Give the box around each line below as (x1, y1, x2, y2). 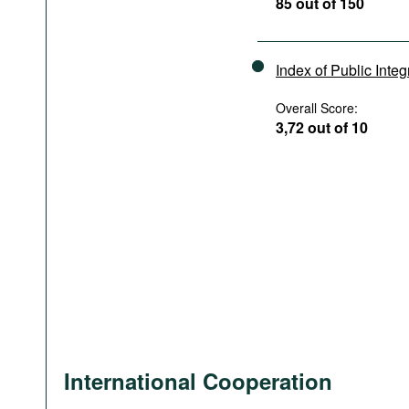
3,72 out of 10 (276, 117, 368, 138)
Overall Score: (276, 99, 358, 117)
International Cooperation (64, 365, 332, 396)
